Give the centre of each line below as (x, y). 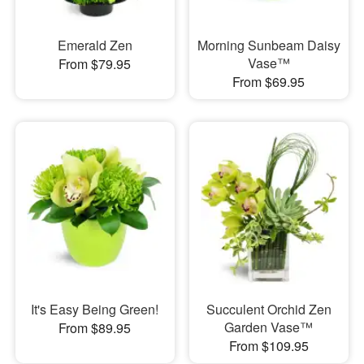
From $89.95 (95, 328)
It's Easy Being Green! (95, 309)
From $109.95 (269, 346)
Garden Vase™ (269, 327)
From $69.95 (269, 81)
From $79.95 (95, 63)
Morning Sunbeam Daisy (269, 45)
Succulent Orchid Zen (269, 309)
